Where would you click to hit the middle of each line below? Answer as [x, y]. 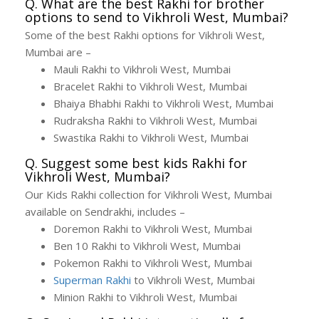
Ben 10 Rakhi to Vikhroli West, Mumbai [147, 245]
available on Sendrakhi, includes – [105, 211]
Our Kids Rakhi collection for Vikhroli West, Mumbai [148, 194]
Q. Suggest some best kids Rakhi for [136, 163]
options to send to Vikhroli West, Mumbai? [157, 17]
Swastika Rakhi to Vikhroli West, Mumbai [151, 137]
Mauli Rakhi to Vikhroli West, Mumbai [142, 69]
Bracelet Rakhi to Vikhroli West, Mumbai [150, 86]
